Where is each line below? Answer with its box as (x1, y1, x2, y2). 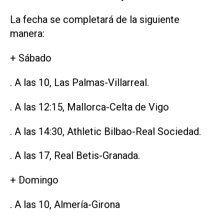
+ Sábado (10, 52, 51, 64)
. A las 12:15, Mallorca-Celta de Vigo (10, 100, 169, 113)
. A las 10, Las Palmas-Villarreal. (10, 76, 149, 88)
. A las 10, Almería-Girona (10, 198, 120, 210)
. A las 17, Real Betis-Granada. (10, 149, 140, 162)
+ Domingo (10, 174, 58, 186)
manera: (10, 27, 44, 40)
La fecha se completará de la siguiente (10, 13, 179, 26)
